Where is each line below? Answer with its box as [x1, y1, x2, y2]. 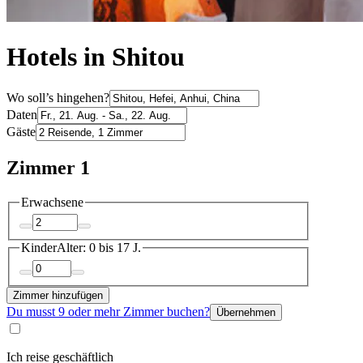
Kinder [21, 241, 57, 255]
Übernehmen [216, 305, 275, 318]
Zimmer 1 [6, 156, 90, 178]
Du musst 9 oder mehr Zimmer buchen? [6, 304, 210, 318]
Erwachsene [21, 194, 83, 209]
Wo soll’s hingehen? [6, 90, 109, 105]
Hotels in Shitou [6, 42, 185, 72]
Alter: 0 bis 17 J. [57, 241, 141, 255]
